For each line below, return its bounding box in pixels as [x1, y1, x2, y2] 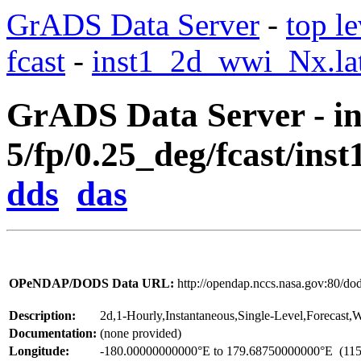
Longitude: [9, 343, 69, 358]
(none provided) [100, 326, 181, 340]
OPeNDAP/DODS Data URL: [9, 276, 174, 290]
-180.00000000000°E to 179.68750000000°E [100, 343, 333, 358]
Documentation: [9, 326, 97, 340]
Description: [9, 308, 76, 322]
